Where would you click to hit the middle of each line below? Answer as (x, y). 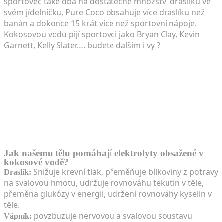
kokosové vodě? (36, 162)
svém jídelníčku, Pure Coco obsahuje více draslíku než (104, 12)
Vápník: (18, 216)
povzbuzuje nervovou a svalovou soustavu (112, 215)
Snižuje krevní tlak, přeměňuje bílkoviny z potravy (125, 172)
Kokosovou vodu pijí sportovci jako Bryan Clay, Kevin (102, 34)
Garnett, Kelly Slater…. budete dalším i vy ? (82, 45)
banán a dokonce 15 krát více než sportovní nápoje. (100, 23)
